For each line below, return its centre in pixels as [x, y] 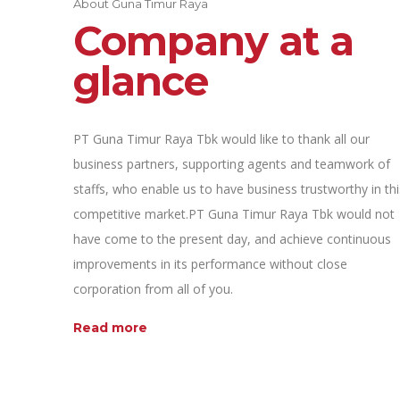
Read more [110, 327]
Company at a [213, 40]
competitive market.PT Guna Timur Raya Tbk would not [234, 213]
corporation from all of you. [153, 288]
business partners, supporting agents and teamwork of [232, 163]
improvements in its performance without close [210, 263]
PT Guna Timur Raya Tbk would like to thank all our [221, 138]
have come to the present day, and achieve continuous [232, 238]
